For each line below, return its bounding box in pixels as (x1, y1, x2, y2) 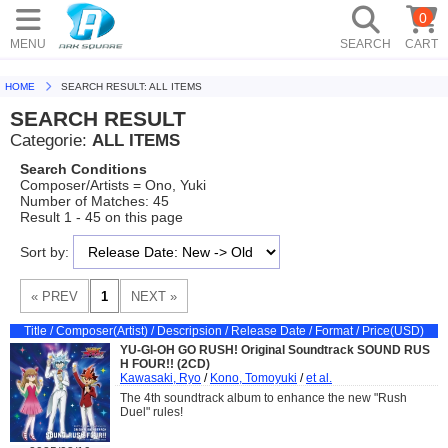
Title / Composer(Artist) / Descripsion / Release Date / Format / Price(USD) (24, 324, 424, 338)
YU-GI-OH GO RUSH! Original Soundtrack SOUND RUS (120, 343, 430, 357)
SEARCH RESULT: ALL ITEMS (61, 81, 202, 92)
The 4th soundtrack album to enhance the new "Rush (120, 391, 407, 405)
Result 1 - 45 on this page (20, 209, 183, 225)
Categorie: (10, 131, 92, 150)
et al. (306, 371, 332, 385)
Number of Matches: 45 (20, 193, 169, 209)
